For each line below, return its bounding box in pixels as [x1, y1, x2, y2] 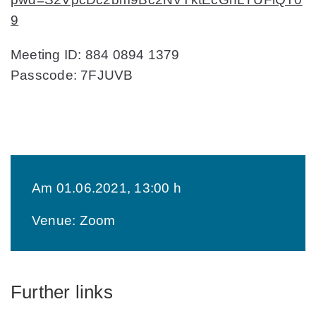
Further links [11, 281, 113, 303]
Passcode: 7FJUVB [11, 67, 133, 83]
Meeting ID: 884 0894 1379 [11, 47, 180, 62]
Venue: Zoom [32, 212, 116, 228]
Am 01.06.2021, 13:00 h [32, 180, 181, 195]
